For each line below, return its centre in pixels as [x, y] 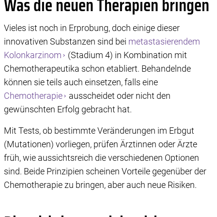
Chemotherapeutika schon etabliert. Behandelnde [97, 69]
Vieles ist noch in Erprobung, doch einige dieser [92, 28]
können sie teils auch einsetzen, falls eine [81, 82]
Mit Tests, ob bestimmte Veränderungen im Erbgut [99, 131]
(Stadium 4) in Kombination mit [127, 55]
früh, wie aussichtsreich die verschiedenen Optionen [101, 158]
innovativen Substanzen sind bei [66, 42]
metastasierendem [164, 42]
